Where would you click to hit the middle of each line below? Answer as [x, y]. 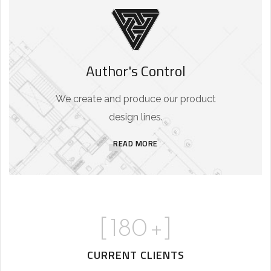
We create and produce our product [135, 99]
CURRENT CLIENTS [135, 255]
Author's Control [135, 71]
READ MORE [135, 144]
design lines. [135, 117]
